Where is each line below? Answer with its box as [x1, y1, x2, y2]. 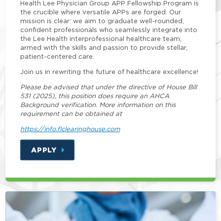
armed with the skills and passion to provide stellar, [20, 44, 188, 51]
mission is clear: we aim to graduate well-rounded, [20, 17, 184, 25]
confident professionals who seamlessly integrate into [20, 26, 198, 34]
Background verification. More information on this [20, 101, 176, 109]
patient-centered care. [20, 53, 95, 60]
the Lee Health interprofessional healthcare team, [20, 35, 182, 42]
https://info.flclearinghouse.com [20, 125, 120, 133]
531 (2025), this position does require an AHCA [20, 92, 170, 100]
